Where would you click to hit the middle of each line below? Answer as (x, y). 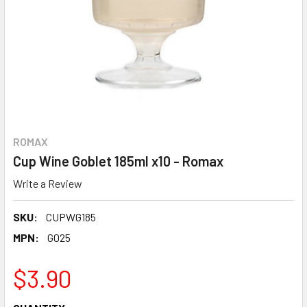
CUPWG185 (71, 217)
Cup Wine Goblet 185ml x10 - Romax (118, 161)
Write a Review (48, 183)
